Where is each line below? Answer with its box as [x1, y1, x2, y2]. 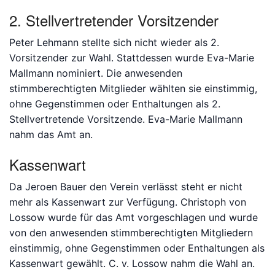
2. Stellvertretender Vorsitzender [9, 9, 219, 31]
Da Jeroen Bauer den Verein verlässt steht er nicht [9, 180, 242, 193]
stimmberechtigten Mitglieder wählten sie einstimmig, [9, 82, 257, 95]
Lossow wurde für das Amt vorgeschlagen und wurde [9, 211, 258, 223]
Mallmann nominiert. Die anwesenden [9, 67, 182, 79]
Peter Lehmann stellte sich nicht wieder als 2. [9, 36, 219, 48]
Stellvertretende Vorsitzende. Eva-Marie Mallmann [9, 113, 242, 125]
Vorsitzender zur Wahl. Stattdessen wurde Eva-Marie [9, 52, 254, 64]
